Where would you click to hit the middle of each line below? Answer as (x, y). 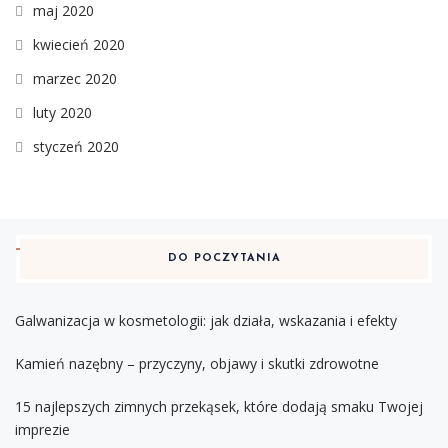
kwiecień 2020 (79, 44)
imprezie (42, 429)
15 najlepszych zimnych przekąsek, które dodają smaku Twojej (219, 406)
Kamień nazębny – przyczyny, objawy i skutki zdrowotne (197, 363)
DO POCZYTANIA (224, 258)
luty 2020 (62, 112)
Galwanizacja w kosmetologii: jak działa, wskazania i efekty (206, 320)
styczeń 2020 (76, 146)
